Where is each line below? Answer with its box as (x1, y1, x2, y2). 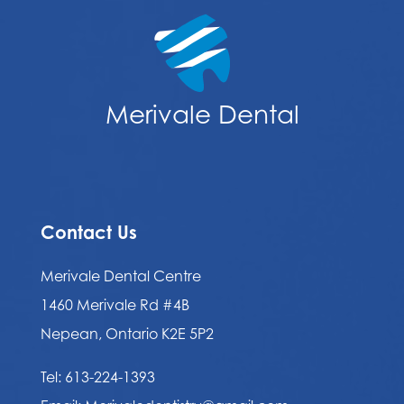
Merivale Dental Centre (41, 266, 201, 285)
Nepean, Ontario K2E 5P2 (41, 324, 214, 343)
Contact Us (41, 220, 137, 243)
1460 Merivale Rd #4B (41, 295, 189, 314)
